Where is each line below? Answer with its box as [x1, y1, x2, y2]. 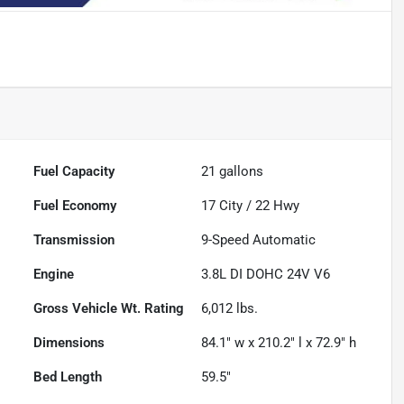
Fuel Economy [33, 197, 117, 215]
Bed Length [33, 369, 103, 386]
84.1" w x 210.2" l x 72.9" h [201, 335, 357, 352]
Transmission [33, 232, 115, 249]
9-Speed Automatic [201, 232, 317, 249]
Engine [33, 266, 75, 283]
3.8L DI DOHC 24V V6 [201, 266, 331, 283]
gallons [216, 163, 264, 180]
